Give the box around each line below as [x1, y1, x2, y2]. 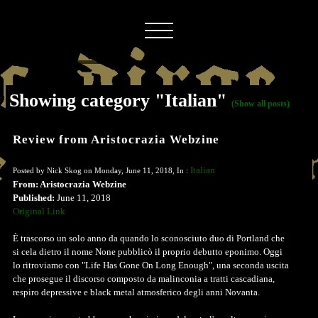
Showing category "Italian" [9, 89, 231, 111]
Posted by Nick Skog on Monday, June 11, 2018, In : [13, 165, 190, 175]
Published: [13, 192, 55, 203]
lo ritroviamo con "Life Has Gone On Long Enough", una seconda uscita [13, 260, 289, 270]
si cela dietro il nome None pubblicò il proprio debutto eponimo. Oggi [13, 246, 283, 257]
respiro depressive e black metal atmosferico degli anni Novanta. [13, 287, 260, 297]
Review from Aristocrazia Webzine [13, 132, 219, 146]
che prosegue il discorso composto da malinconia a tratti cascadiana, [13, 273, 275, 284]
